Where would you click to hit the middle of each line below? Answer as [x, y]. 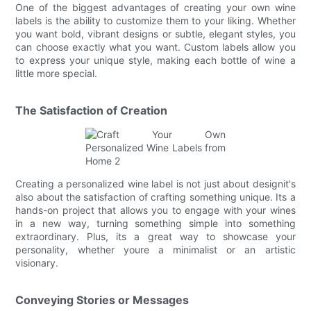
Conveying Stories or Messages [102, 300]
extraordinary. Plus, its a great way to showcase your [155, 236]
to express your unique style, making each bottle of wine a [155, 60]
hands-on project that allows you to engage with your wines [155, 210]
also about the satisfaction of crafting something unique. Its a [155, 196]
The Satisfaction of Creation [92, 110]
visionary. [37, 262]
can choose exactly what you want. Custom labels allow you [155, 47]
